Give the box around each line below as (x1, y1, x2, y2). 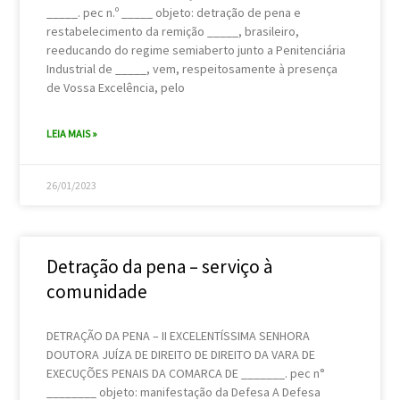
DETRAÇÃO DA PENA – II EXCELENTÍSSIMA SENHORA (46, 327, 311, 344)
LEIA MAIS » (46, 126, 98, 140)
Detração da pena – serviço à (46, 254, 273, 279)
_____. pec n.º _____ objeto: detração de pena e (46, 4, 302, 21)
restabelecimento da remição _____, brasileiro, (46, 22, 300, 39)
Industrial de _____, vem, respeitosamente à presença (46, 60, 338, 77)
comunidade (46, 279, 148, 304)
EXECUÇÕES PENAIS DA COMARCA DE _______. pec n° (46, 364, 326, 381)
